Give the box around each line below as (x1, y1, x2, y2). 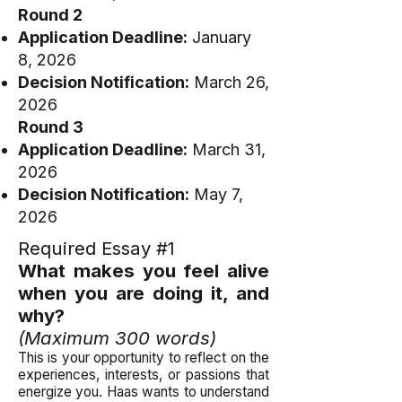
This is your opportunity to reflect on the (18, 349, 269, 366)
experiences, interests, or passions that (18, 366, 269, 383)
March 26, (189, 73, 269, 92)
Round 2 (18, 5, 83, 24)
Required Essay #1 (18, 237, 175, 259)
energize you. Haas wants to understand (18, 383, 269, 400)
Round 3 (18, 118, 83, 136)
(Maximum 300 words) (18, 327, 216, 349)
